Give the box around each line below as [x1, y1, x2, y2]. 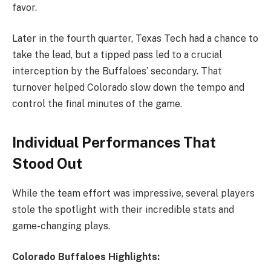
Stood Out [12, 154, 82, 172]
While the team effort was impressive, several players [12, 187, 255, 199]
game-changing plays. [12, 220, 110, 232]
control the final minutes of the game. [12, 98, 182, 110]
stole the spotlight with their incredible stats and [12, 203, 234, 215]
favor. [12, 1, 37, 13]
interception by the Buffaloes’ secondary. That [12, 65, 222, 77]
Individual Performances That [12, 133, 216, 151]
